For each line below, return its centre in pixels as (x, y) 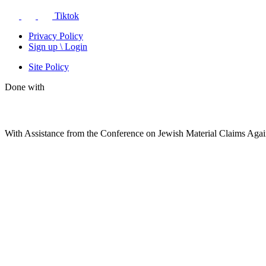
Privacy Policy (56, 36)
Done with (25, 87)
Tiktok (67, 16)
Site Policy (49, 67)
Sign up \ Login (58, 47)
